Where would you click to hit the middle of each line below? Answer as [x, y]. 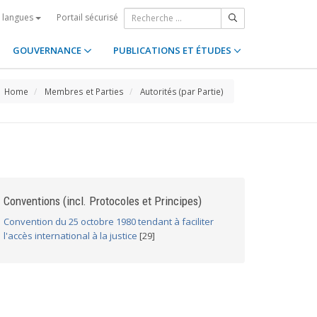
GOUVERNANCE [48, 50]
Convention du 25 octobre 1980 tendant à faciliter [109, 221]
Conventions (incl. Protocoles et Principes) [103, 201]
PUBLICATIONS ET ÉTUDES [173, 50]
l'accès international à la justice [70, 236]
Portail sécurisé [87, 17]
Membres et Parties [84, 91]
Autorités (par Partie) [182, 91]
